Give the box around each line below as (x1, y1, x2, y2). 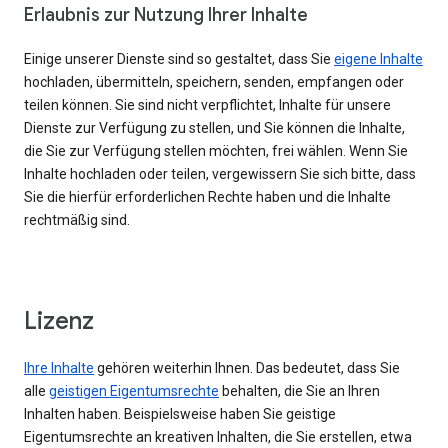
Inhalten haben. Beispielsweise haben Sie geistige (24, 406, 336, 423)
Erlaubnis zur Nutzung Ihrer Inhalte (24, 4, 308, 27)
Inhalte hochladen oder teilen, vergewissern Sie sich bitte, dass (24, 166, 416, 183)
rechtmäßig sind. (24, 212, 130, 229)
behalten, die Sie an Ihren (219, 383, 380, 400)
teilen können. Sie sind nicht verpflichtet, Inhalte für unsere (24, 97, 391, 114)
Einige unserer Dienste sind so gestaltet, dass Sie (24, 51, 334, 68)
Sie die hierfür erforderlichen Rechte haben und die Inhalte (24, 189, 391, 206)
